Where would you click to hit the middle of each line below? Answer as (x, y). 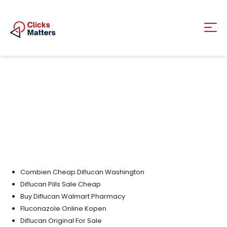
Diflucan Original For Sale (61, 221)
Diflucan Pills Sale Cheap (61, 184)
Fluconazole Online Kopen (63, 209)
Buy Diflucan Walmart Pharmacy (73, 196)
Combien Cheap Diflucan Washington (82, 172)
